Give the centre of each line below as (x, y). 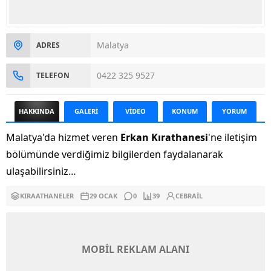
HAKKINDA (37, 111)
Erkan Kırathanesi (164, 138)
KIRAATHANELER (47, 196)
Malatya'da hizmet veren (63, 138)
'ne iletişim (233, 138)
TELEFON (53, 76)
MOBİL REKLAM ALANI (135, 250)
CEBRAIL (189, 196)
